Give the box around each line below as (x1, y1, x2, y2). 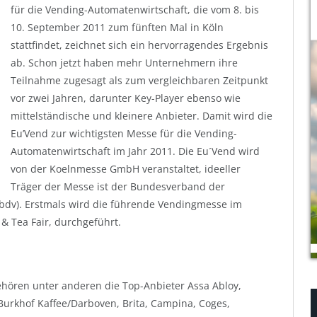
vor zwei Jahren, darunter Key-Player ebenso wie (11, 91, 241, 105)
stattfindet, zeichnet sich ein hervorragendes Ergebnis (11, 38, 268, 52)
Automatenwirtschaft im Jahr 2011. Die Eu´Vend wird (11, 144, 260, 158)
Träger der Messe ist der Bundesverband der (11, 179, 225, 193)
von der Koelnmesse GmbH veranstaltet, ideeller (11, 161, 241, 175)
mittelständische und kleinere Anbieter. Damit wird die (11, 108, 272, 122)
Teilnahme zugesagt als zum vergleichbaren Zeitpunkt (11, 73, 268, 87)
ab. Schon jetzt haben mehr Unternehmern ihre (11, 55, 238, 69)
